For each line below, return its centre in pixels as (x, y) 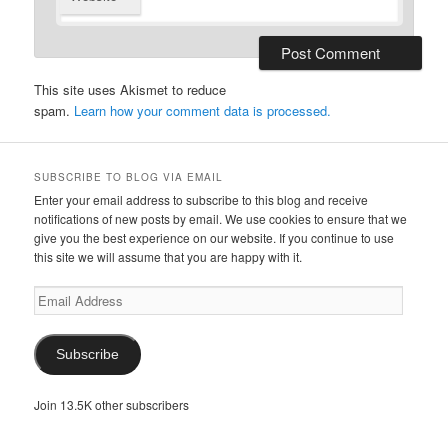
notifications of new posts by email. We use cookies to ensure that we (221, 219)
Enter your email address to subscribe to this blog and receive (201, 200)
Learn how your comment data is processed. (203, 111)
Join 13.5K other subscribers (112, 404)
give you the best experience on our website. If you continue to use (214, 238)
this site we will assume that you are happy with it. (168, 257)
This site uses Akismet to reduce (130, 90)
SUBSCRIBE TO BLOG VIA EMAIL (129, 177)
